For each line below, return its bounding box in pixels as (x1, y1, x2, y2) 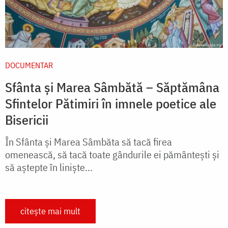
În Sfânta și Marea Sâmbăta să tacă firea (5, 135, 172, 149)
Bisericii (5, 111, 48, 129)
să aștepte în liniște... (5, 160, 93, 175)
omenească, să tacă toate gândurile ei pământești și (5, 148, 219, 162)
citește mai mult (20, 205, 80, 217)
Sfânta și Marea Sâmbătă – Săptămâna (5, 78, 219, 96)
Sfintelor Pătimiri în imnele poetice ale (5, 95, 216, 112)
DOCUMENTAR (5, 60, 53, 71)
